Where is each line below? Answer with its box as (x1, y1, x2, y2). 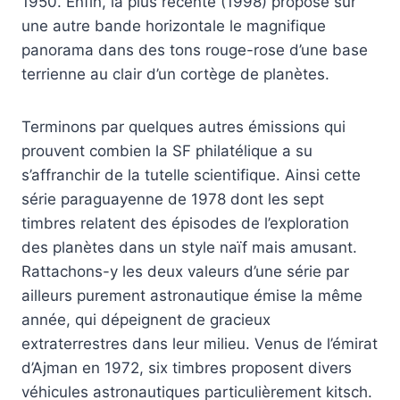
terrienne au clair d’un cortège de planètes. (21, 65, 329, 84)
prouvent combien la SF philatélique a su (21, 142, 312, 161)
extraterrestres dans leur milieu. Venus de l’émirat (21, 335, 378, 354)
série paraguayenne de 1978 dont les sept (21, 190, 324, 209)
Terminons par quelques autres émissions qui (21, 118, 346, 137)
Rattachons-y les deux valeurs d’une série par (21, 262, 349, 281)
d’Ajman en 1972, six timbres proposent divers (21, 359, 352, 378)
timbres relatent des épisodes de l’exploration (21, 214, 349, 233)
